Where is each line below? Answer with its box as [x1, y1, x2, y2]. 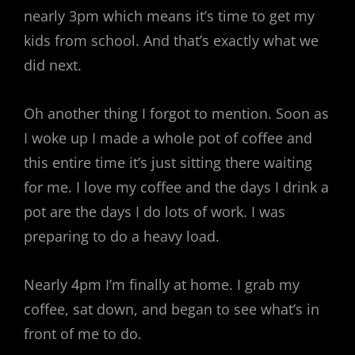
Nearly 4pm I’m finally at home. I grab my [24, 275, 300, 294]
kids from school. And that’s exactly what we [24, 31, 319, 50]
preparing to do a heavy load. [24, 227, 219, 246]
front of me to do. [24, 324, 142, 343]
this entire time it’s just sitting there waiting [24, 153, 312, 172]
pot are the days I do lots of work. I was [24, 202, 285, 221]
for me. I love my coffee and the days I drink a [24, 177, 329, 197]
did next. [24, 55, 82, 74]
